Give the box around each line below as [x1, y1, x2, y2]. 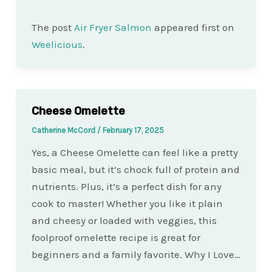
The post [31, 21, 74, 34]
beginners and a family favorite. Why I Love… [31, 248, 240, 261]
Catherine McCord [31, 126, 97, 135]
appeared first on [151, 21, 234, 34]
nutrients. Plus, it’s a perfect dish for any [31, 180, 222, 193]
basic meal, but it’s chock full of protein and [31, 163, 240, 176]
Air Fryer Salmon [73, 21, 152, 34]
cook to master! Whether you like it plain [31, 197, 223, 210]
